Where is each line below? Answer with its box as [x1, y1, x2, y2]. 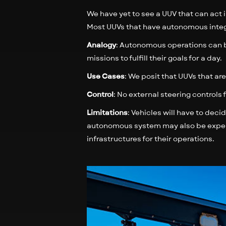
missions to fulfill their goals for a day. [87, 53, 225, 63]
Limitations [87, 107, 128, 118]
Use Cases [87, 71, 125, 81]
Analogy [87, 40, 116, 50]
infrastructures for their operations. [87, 134, 217, 144]
